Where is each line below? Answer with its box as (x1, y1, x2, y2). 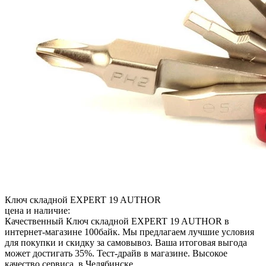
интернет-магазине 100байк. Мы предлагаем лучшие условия (5, 226, 254, 237)
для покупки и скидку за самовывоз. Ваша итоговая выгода (5, 237, 247, 248)
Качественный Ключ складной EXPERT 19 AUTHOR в (5, 216, 229, 226)
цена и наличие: (5, 205, 70, 216)
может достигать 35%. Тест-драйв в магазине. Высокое (5, 248, 227, 258)
